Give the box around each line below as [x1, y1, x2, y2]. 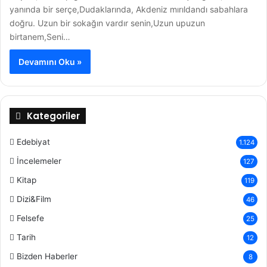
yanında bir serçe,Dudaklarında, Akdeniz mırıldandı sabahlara [10, 4, 248, 14]
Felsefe [17, 213, 44, 223]
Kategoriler [27, 110, 80, 122]
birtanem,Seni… [10, 32, 70, 42]
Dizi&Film [17, 194, 51, 204]
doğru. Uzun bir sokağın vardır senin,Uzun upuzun [10, 18, 205, 28]
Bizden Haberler [17, 252, 77, 261]
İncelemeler [17, 156, 61, 166]
